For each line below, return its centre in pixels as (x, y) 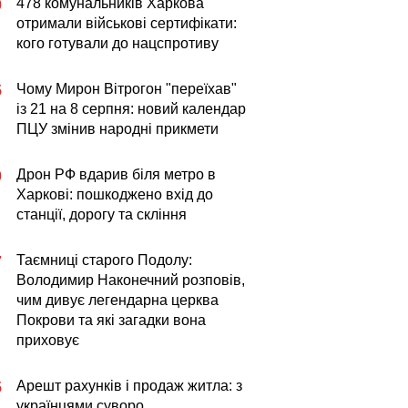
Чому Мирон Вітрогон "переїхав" (127, 89)
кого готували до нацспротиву (117, 43)
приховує (48, 340)
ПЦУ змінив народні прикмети (117, 129)
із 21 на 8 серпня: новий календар (131, 109)
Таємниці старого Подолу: (104, 260)
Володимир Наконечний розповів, (131, 280)
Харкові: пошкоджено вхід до (115, 194)
